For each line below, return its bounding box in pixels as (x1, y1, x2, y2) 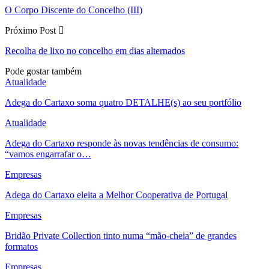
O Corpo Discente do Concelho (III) (5, 4, 142, 15)
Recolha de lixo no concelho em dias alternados (5, 45, 185, 56)
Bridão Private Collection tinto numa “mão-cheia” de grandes (5, 230, 237, 241)
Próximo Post (5, 25, 58, 35)
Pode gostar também (5, 65, 82, 76)
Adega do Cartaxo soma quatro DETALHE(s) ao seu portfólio (5, 97, 241, 107)
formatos (5, 241, 38, 252)
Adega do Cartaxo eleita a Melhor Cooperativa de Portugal (5, 189, 228, 200)
